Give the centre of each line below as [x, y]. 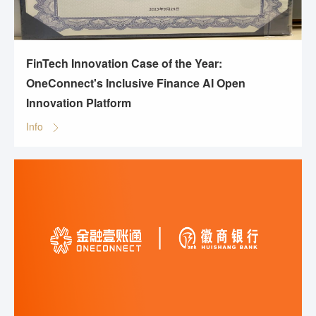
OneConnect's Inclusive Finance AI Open [136, 83]
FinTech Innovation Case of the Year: [124, 63]
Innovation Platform [79, 103]
